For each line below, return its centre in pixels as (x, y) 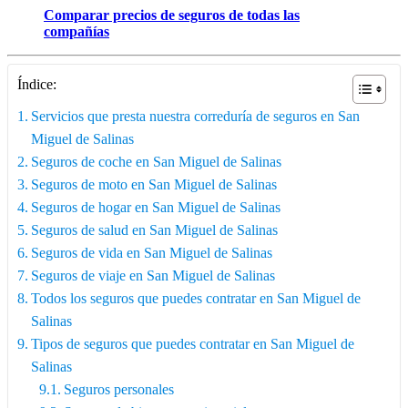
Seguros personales (119, 389)
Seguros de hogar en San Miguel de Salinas (156, 207)
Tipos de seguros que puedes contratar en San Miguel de (193, 343)
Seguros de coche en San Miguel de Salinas (157, 161)
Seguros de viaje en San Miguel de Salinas (153, 275)
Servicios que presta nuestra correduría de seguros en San (196, 116)
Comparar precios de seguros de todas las (172, 15)
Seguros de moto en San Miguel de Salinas (154, 184)
